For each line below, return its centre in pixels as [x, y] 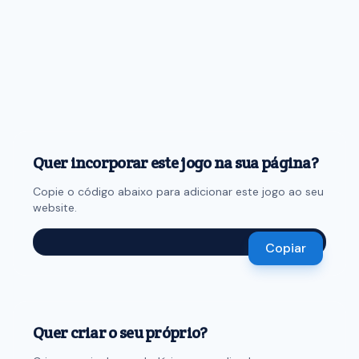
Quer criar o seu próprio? [120, 333]
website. [55, 208]
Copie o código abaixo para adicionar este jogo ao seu [178, 192]
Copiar [286, 248]
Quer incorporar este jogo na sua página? [175, 163]
